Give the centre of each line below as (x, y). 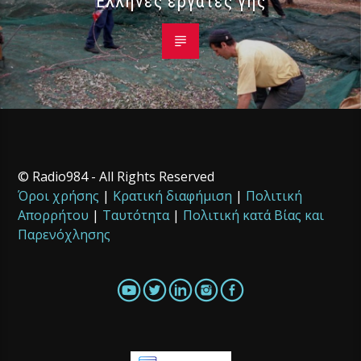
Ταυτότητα (136, 215)
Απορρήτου (54, 215)
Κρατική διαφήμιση (173, 195)
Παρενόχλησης (64, 234)
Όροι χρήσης (59, 195)
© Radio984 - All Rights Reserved (116, 176)
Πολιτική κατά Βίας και (254, 215)
